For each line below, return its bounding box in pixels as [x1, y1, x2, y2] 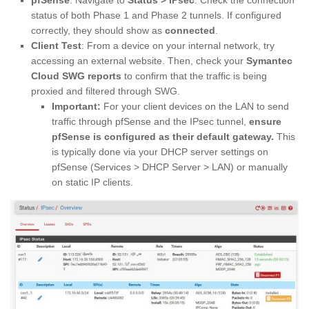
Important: [52, 101, 101, 112]
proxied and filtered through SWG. [31, 86, 180, 97]
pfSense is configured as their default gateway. [52, 131, 274, 143]
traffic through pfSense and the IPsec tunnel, [52, 116, 249, 128]
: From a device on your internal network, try [81, 40, 275, 52]
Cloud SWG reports [31, 70, 121, 82]
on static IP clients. [52, 177, 133, 188]
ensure [249, 116, 281, 128]
